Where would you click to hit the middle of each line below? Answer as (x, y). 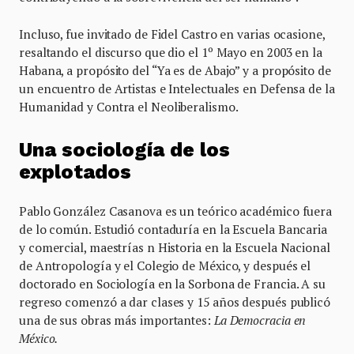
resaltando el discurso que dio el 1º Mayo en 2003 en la (171, 53)
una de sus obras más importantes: (117, 320)
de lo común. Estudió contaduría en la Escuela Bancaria (173, 230)
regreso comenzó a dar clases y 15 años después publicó (175, 302)
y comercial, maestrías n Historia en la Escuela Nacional (175, 248)
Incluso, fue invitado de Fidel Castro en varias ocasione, (172, 34)
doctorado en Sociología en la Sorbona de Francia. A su (172, 284)
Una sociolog (83, 150)
